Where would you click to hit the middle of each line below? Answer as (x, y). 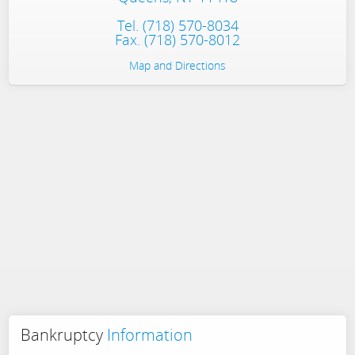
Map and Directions (177, 66)
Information (148, 335)
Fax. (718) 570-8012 (177, 40)
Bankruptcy (62, 335)
